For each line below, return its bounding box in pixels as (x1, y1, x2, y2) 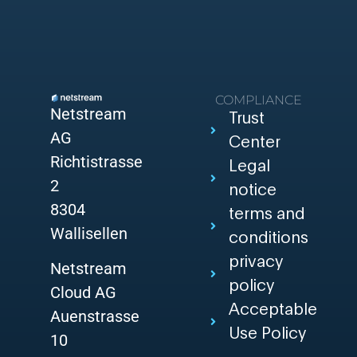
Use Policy (228, 326, 306, 343)
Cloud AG (49, 283, 116, 303)
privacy (228, 254, 282, 271)
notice (228, 182, 277, 199)
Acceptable (228, 302, 317, 319)
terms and (228, 206, 305, 223)
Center (228, 135, 280, 151)
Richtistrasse (49, 151, 143, 171)
